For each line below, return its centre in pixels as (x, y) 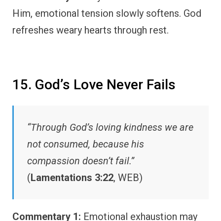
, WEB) (128, 177)
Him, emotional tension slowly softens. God (107, 14)
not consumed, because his (86, 144)
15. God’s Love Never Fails (94, 85)
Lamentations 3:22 (72, 177)
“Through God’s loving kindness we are (110, 127)
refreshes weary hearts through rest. (91, 30)
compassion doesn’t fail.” (81, 161)
